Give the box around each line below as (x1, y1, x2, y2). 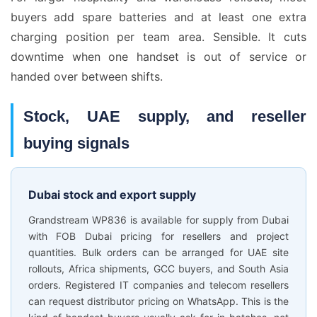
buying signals (23, 134, 129, 152)
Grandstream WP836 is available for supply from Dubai (28, 214, 289, 226)
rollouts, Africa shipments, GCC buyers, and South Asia (28, 263, 289, 275)
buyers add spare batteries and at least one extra (11, 10, 306, 24)
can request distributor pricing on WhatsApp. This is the (28, 295, 289, 307)
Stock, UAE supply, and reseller (23, 108, 306, 125)
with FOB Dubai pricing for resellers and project (28, 230, 289, 242)
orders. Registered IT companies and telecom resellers (28, 279, 289, 291)
